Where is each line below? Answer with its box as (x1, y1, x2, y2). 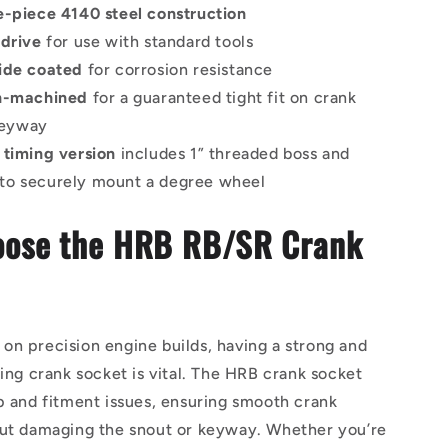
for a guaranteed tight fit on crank (88, 87, 357, 107)
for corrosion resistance (87, 59, 274, 79)
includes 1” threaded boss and (116, 143, 351, 163)
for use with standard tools (41, 31, 254, 51)
